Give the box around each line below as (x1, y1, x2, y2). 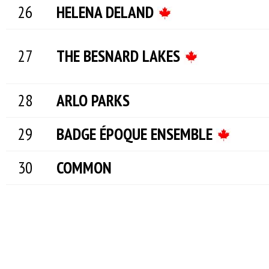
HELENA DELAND (56, 1, 157, 23)
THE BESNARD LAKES (56, 45, 184, 67)
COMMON (56, 157, 112, 178)
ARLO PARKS (56, 89, 130, 111)
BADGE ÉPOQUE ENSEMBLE (56, 123, 216, 145)
